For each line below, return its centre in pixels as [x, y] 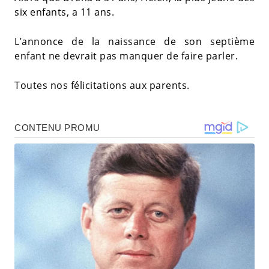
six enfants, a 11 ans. [64, 12]
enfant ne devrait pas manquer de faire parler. [126, 56]
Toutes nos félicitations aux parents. [102, 85]
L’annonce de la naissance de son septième [134, 41]
